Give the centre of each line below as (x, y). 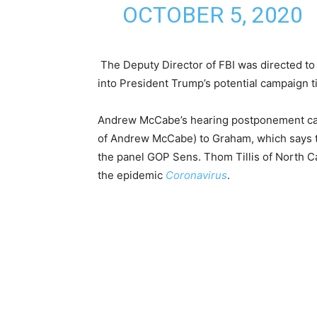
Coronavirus (196, 175)
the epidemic (132, 175)
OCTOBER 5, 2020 (212, 15)
